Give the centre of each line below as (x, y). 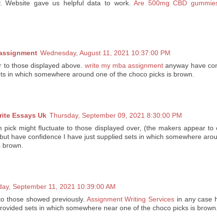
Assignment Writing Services (131, 199)
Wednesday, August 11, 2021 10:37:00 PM (105, 53)
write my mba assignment (124, 66)
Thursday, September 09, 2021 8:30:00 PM (116, 116)
